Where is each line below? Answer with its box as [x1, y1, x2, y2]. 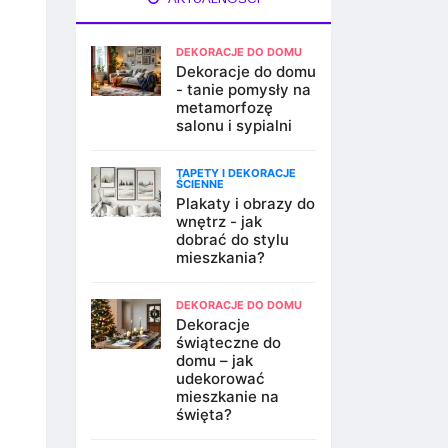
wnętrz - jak [176, 212, 262, 231]
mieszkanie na [176, 387, 279, 406]
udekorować [176, 369, 265, 388]
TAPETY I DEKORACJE [176, 166, 296, 180]
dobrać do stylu [176, 230, 289, 249]
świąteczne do [176, 333, 281, 352]
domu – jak [176, 351, 253, 370]
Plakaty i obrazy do [176, 194, 315, 213]
